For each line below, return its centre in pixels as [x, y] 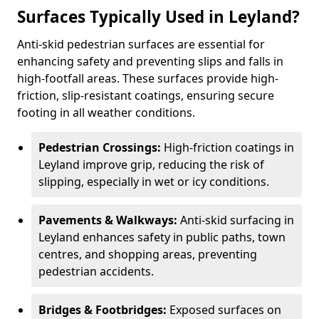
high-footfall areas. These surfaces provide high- [148, 78]
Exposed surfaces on [225, 310]
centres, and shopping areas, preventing [148, 254]
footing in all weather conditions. [106, 113]
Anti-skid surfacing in [237, 220]
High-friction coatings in [229, 147]
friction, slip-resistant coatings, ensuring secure [146, 95]
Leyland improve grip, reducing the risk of [151, 164]
